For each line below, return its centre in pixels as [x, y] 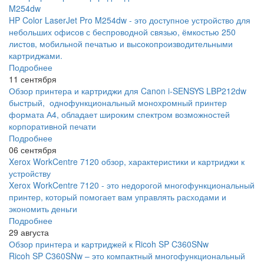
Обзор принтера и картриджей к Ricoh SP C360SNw [109, 244]
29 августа [29, 232]
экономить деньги [43, 208]
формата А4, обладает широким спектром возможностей [119, 114]
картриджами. [36, 55]
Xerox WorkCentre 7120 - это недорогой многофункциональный [132, 185]
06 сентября [33, 149]
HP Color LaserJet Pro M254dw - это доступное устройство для [130, 20]
